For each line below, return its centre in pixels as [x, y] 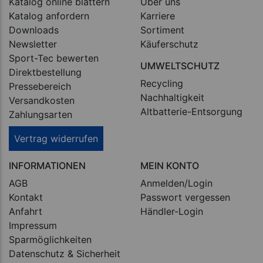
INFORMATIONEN [47, 166]
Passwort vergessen [185, 198]
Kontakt [26, 198]
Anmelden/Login [176, 183]
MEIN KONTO [170, 166]
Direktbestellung [45, 73]
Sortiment [162, 30]
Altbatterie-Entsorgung [191, 112]
